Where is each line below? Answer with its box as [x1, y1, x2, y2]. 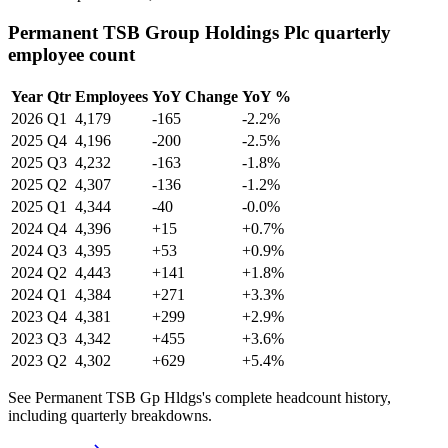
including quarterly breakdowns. [8, 406, 212, 424]
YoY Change [152, 87, 238, 105]
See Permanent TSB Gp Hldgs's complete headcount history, [8, 388, 391, 406]
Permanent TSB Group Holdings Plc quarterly [8, 21, 391, 43]
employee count [8, 43, 135, 65]
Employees [75, 87, 148, 105]
